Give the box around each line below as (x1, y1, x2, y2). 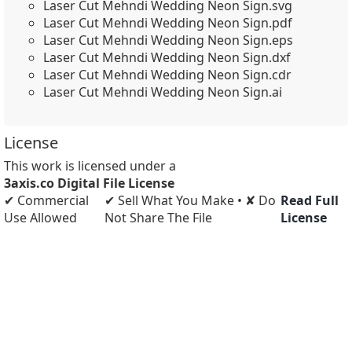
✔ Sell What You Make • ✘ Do (104, 192, 277, 209)
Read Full (280, 192, 339, 209)
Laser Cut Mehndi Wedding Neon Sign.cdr (43, 66, 291, 83)
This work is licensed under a (4, 157, 176, 174)
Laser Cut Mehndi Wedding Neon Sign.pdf (43, 14, 292, 31)
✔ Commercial (4, 192, 89, 209)
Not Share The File (104, 209, 213, 226)
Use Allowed (4, 209, 77, 226)
